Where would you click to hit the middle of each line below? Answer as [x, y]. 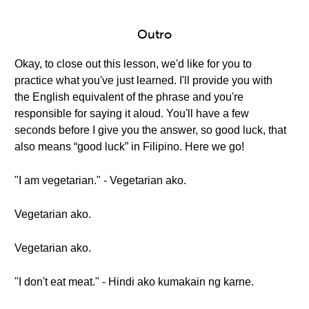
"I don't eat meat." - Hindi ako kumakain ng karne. [134, 282]
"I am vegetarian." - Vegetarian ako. [100, 180]
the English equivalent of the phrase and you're [129, 97]
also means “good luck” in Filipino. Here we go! [129, 147]
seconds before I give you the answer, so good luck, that [150, 130]
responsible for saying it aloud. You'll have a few [132, 113]
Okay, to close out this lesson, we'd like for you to [133, 64]
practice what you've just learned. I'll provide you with [143, 80]
